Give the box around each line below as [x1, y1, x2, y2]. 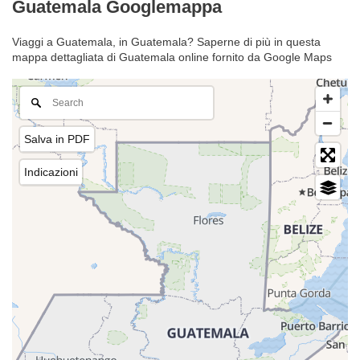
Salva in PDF [24, 133, 90, 146]
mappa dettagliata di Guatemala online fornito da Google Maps [12, 51, 332, 64]
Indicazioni [24, 166, 78, 179]
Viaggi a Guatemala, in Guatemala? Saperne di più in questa [12, 35, 321, 49]
